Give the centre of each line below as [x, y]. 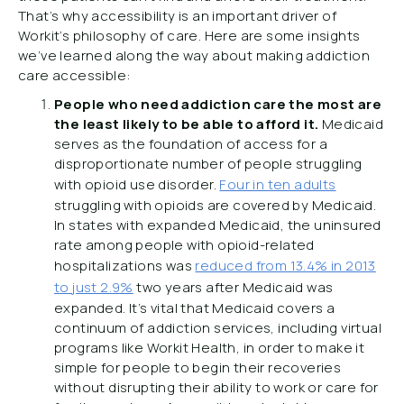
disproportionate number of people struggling [208, 164]
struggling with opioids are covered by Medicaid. [216, 205]
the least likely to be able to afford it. [188, 124]
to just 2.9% [94, 287]
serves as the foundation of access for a [191, 144]
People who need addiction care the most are [218, 104]
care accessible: [75, 75]
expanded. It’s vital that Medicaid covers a [195, 308]
